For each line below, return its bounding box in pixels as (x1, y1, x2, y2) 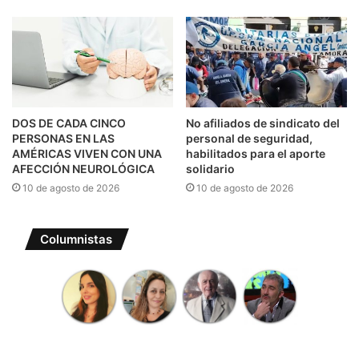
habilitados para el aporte (186, 147, 325, 161)
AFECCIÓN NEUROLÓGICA (12, 162, 155, 176)
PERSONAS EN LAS (12, 131, 115, 146)
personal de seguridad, (186, 131, 313, 146)
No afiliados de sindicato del (186, 116, 340, 131)
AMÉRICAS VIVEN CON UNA (12, 147, 162, 161)
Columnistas (40, 232, 112, 248)
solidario (186, 162, 235, 176)
